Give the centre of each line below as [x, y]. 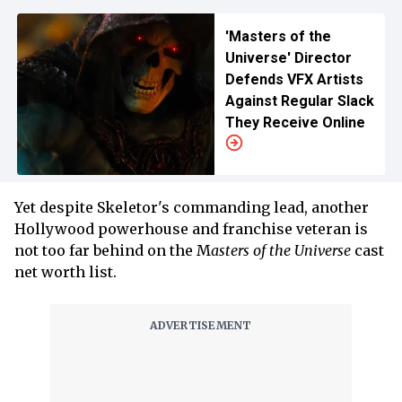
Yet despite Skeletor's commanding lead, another [192, 207]
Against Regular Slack [299, 101]
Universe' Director [288, 58]
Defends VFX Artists [294, 79]
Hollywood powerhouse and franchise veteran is [191, 229]
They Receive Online [295, 122]
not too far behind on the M [113, 250]
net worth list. [66, 272]
